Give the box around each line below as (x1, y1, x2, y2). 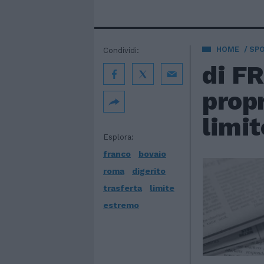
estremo (103, 200, 139, 210)
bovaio (138, 149, 166, 159)
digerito (132, 166, 166, 176)
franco (103, 149, 131, 159)
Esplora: (103, 133, 134, 141)
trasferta (103, 183, 142, 193)
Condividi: (103, 46, 139, 55)
